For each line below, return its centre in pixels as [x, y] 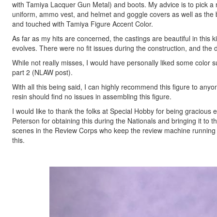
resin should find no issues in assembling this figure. [92, 96]
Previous [109, 173]
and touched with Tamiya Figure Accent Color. [83, 24]
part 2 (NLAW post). [42, 72]
